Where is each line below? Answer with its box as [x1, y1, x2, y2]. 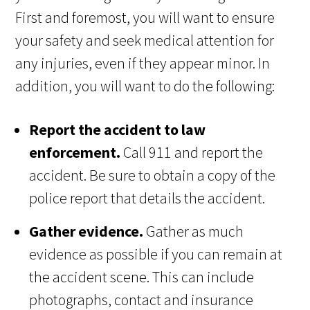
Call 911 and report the [120, 143, 264, 163]
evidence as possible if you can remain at [29, 244, 283, 264]
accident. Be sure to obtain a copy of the [29, 165, 276, 185]
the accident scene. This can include [29, 267, 255, 287]
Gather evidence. [29, 221, 144, 241]
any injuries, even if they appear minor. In [15, 53, 271, 73]
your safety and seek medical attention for [15, 30, 275, 51]
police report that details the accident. [29, 188, 266, 208]
